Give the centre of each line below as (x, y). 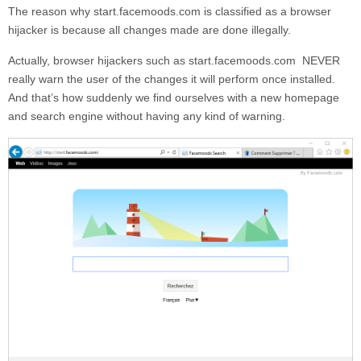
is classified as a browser (268, 11)
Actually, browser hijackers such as (98, 60)
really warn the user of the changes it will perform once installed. (172, 79)
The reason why (51, 11)
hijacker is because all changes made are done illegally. (149, 30)
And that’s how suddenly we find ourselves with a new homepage (174, 98)
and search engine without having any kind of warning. (147, 116)
